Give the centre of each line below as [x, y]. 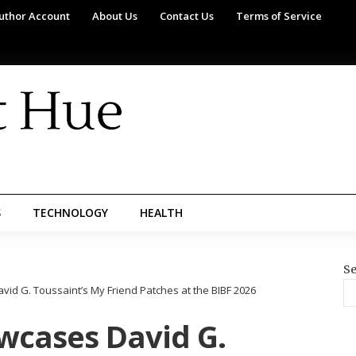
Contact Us [187, 16]
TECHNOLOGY [70, 213]
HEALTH [161, 213]
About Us [115, 16]
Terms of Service [279, 16]
